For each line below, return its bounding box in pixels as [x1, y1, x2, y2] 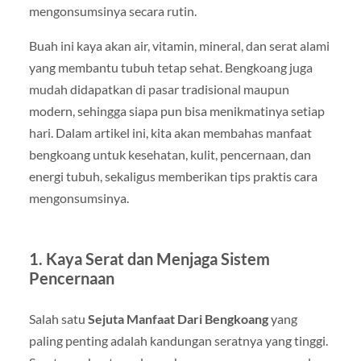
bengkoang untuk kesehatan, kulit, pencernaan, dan [28, 146, 311, 162]
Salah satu [28, 310, 88, 326]
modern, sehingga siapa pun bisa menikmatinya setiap [28, 102, 325, 118]
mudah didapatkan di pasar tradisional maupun [28, 81, 289, 97]
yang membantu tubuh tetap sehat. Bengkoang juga [28, 59, 313, 75]
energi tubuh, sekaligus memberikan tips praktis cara [28, 168, 317, 184]
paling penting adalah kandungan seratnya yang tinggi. [28, 332, 328, 348]
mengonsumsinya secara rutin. [28, 2, 197, 19]
